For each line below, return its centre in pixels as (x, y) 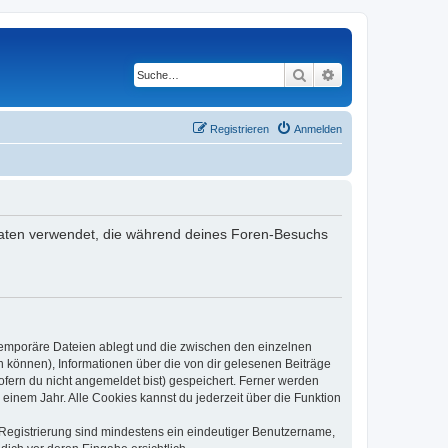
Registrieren (239, 128)
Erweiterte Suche (388, 74)
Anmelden (318, 128)
